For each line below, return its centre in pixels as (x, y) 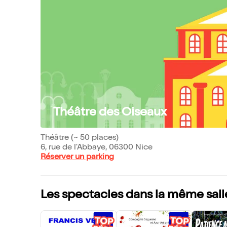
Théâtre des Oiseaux (110, 113)
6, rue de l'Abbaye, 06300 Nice (97, 148)
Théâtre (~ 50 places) (80, 138)
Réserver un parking (77, 158)
